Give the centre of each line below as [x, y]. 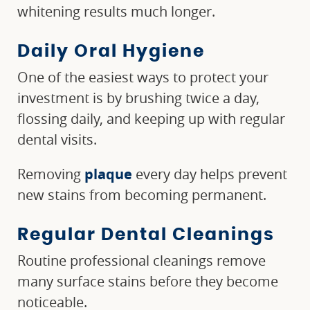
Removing [51, 174]
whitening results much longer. [116, 12]
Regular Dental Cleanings [146, 235]
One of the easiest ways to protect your [143, 77]
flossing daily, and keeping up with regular [151, 119]
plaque [108, 174]
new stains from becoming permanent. [142, 195]
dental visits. [57, 140]
